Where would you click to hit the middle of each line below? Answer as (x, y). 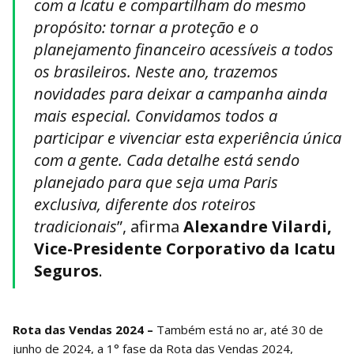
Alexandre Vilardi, (258, 227)
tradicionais (75, 227)
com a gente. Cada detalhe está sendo (167, 160)
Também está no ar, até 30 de (240, 330)
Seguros (66, 271)
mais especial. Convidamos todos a (156, 116)
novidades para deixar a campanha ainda (181, 94)
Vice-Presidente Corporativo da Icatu (185, 249)
